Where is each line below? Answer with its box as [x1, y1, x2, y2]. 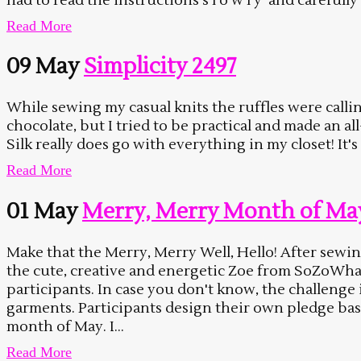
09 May [6, 52, 79, 81]
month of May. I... [6, 317, 124, 337]
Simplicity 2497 [84, 52, 236, 81]
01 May [6, 197, 77, 226]
